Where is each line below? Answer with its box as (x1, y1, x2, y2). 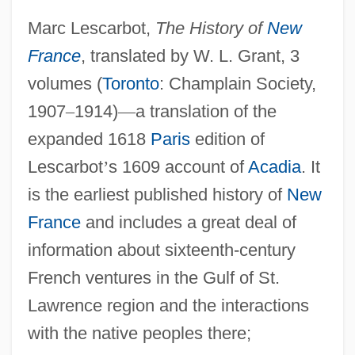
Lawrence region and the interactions (27, 295, 309, 315)
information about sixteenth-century (27, 239, 296, 260)
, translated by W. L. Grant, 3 (80, 45, 300, 66)
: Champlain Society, (158, 73, 316, 94)
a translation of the (135, 101, 277, 121)
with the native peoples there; (27, 323, 251, 343)
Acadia (247, 156, 301, 177)
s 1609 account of (108, 156, 248, 177)
